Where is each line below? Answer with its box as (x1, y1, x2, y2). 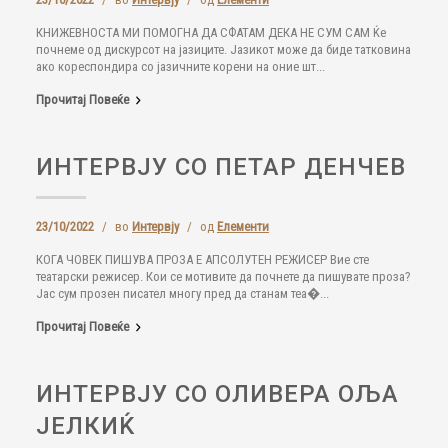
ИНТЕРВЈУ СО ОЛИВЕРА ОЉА (36, 380, 399, 408)
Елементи (217, 219, 269, 234)
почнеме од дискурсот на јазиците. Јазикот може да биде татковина (36, 42, 411, 57)
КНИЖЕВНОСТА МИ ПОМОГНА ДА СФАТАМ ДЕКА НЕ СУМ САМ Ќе (36, 25, 386, 40)
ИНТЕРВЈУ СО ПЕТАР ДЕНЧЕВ (36, 153, 406, 181)
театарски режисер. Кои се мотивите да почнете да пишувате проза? (36, 269, 411, 284)
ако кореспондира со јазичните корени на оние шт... (36, 59, 325, 74)
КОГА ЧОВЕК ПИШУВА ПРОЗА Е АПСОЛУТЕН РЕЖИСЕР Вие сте (36, 252, 369, 267)
